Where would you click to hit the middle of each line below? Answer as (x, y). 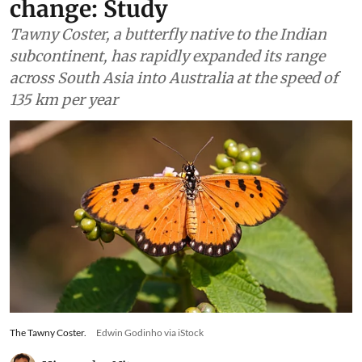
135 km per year (64, 132)
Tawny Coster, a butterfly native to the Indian (168, 66)
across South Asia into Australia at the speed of (174, 110)
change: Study (89, 41)
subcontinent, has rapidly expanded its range (167, 88)
